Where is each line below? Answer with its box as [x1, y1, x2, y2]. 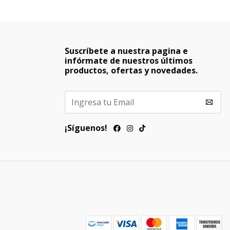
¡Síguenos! [65, 122, 107, 134]
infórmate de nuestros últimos [65, 55, 193, 67]
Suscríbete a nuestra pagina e [65, 45, 188, 57]
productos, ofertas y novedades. [65, 65, 198, 76]
